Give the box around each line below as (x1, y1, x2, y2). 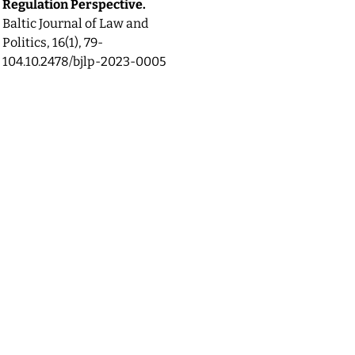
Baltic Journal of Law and (2, 16, 148, 32)
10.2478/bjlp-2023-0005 (25, 54, 166, 70)
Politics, (2, 35, 52, 51)
